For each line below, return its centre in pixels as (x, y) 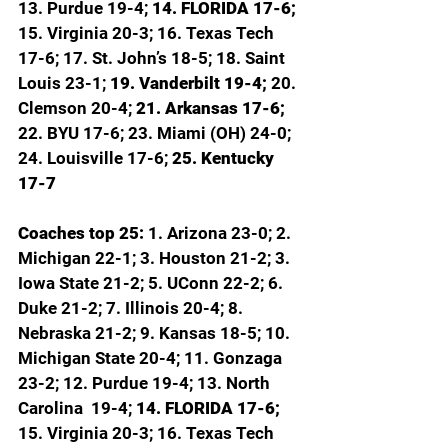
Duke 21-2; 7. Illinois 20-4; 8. (132, 308)
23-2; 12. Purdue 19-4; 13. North (146, 383)
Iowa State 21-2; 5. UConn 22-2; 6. (152, 283)
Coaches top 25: (83, 233)
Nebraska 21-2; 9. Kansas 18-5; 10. (156, 333)
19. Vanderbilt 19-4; (190, 83)
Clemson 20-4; (77, 108)
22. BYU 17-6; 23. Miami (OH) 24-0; (156, 133)
